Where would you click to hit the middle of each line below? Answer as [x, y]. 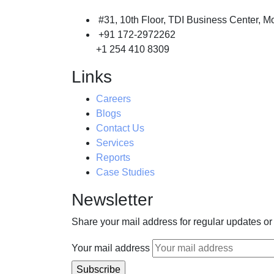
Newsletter [112, 200]
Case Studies [125, 172]
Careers [113, 99]
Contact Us [120, 128]
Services [115, 143]
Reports [113, 157]
